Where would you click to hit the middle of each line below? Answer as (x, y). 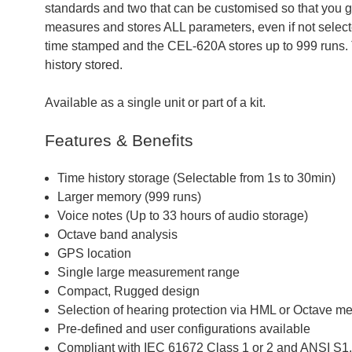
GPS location (94, 254)
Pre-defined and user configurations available (184, 329)
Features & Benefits (119, 141)
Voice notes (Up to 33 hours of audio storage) (183, 216)
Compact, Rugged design (128, 291)
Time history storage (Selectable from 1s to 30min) (196, 178)
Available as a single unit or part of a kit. (158, 103)
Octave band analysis (117, 235)
